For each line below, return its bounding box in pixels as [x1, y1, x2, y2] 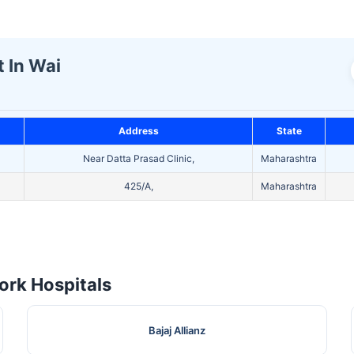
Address [118, 125, 159, 137]
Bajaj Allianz [148, 324, 205, 337]
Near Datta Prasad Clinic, [82, 153, 194, 165]
